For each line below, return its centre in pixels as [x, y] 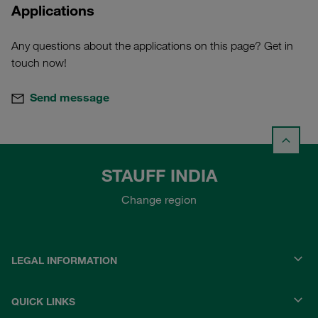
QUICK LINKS [43, 302]
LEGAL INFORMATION [64, 261]
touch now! [39, 62]
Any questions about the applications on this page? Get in [152, 45]
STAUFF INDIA [159, 176]
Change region [159, 200]
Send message [70, 97]
